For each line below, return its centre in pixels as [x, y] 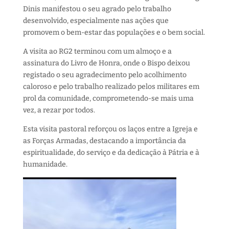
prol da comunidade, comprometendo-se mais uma [108, 98]
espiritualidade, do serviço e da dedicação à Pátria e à [111, 153]
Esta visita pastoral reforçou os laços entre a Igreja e [110, 129]
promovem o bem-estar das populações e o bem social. [114, 32]
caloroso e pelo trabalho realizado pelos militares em [111, 87]
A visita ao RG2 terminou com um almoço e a [97, 51]
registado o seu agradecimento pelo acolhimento [105, 75]
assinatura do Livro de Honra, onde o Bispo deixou [106, 63]
